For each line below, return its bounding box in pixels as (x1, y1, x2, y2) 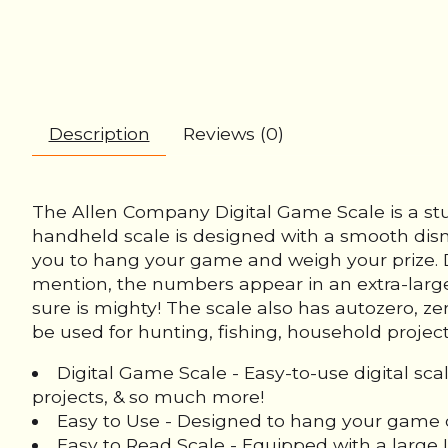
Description (48, 123, 150, 145)
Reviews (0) (182, 123, 284, 145)
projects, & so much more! (32, 385, 264, 407)
